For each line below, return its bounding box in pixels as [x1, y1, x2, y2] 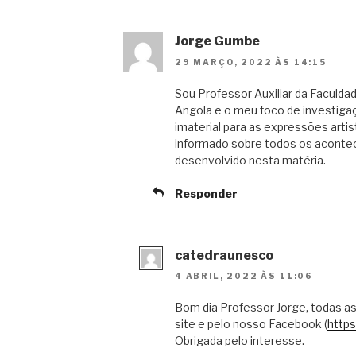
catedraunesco [175, 247, 273, 263]
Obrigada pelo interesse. [175, 334, 304, 348]
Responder [175, 186, 238, 200]
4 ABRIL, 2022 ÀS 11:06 [175, 271, 313, 281]
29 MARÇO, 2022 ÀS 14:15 [175, 56, 327, 67]
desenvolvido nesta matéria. [175, 153, 326, 167]
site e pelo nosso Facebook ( [175, 317, 327, 331]
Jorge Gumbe [175, 33, 260, 49]
